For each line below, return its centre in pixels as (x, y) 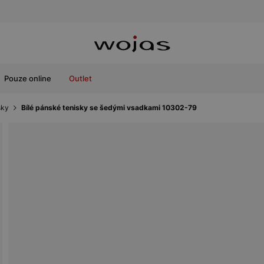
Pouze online (28, 78)
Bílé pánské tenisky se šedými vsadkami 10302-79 (109, 108)
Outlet (80, 78)
